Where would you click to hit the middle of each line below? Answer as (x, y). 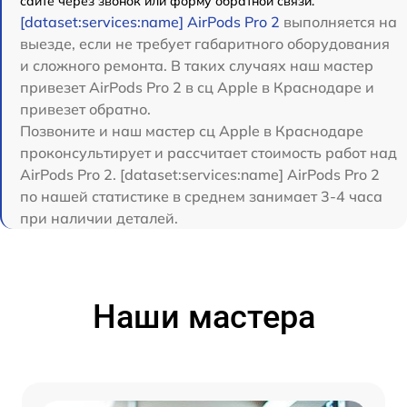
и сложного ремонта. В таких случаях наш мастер (197, 66)
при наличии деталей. (99, 218)
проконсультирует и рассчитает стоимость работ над (208, 153)
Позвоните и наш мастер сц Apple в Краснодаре (192, 131)
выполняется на (338, 22)
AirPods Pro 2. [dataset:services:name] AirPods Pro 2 (200, 175)
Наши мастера (203, 318)
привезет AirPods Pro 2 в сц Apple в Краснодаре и (197, 88)
